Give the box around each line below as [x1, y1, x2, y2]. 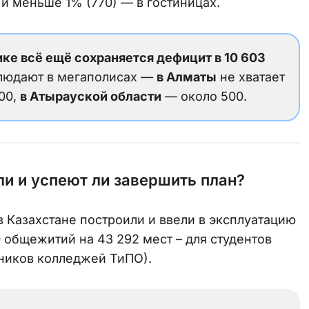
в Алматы [157, 69, 217, 84]
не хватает [217, 69, 285, 84]
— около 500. [161, 88, 247, 103]
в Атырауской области [20, 88, 161, 103]
